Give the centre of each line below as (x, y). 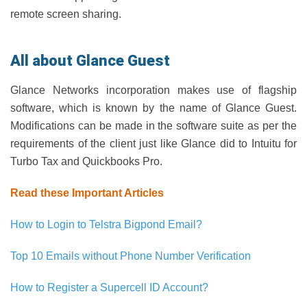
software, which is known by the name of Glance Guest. (153, 108)
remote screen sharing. (66, 14)
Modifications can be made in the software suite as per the (153, 126)
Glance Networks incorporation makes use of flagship (153, 90)
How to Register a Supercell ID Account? (109, 287)
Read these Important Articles (87, 193)
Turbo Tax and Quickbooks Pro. (86, 161)
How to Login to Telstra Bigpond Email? (106, 224)
